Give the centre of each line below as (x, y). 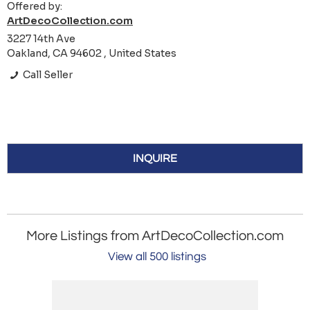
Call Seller (47, 75)
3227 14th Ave (41, 39)
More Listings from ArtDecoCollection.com (155, 236)
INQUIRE (155, 159)
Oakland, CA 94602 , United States (92, 54)
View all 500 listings (157, 257)
